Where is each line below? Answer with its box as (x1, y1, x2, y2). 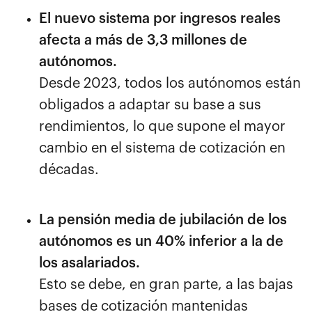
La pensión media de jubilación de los (39, 212, 287, 227)
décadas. (39, 162, 99, 177)
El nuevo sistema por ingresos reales (39, 11, 281, 26)
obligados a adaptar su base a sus (39, 97, 261, 112)
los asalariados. (39, 256, 140, 270)
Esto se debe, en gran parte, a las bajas (39, 277, 293, 292)
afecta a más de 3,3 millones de (39, 33, 247, 47)
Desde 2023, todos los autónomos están (39, 76, 301, 91)
